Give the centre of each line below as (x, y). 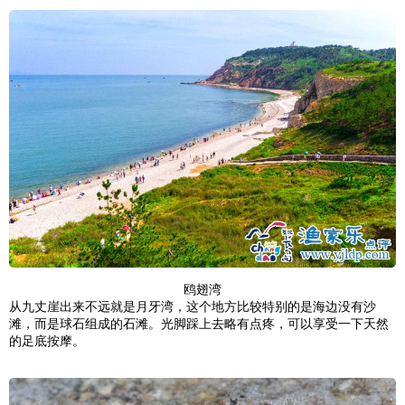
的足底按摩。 (47, 340)
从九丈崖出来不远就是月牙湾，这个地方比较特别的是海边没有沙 (193, 306)
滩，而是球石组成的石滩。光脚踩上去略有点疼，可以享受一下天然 (199, 323)
